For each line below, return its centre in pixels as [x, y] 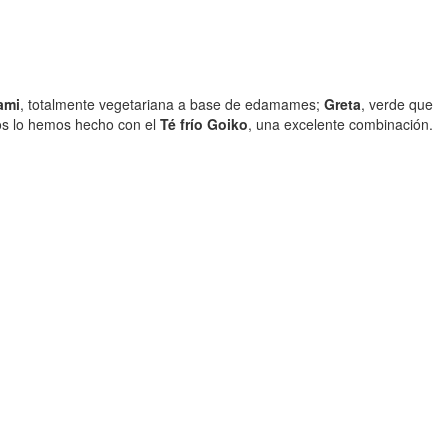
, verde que [397, 104]
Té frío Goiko [204, 124]
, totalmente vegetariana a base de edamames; [172, 104]
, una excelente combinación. [340, 124]
